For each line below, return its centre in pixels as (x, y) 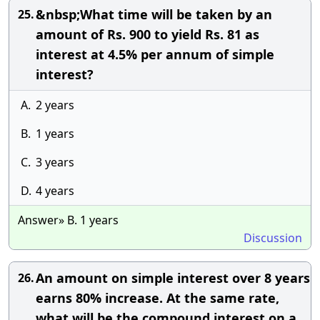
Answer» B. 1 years (68, 220)
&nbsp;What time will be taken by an (154, 14)
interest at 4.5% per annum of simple (155, 54)
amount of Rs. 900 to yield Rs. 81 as (147, 34)
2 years (55, 105)
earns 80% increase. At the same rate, (157, 298)
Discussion (273, 238)
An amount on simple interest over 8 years (173, 278)
